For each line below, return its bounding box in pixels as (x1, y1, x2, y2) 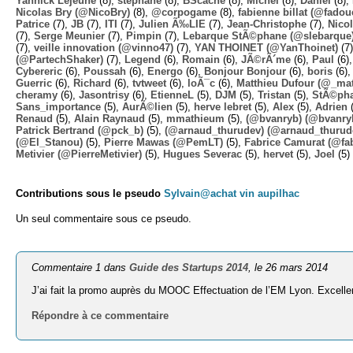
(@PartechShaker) (16, 53, 103, 65)
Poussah (84, 65, 126, 77)
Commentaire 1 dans (32, 261, 130, 273)
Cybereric (16, 65, 62, 77)
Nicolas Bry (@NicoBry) (16, 6, 130, 18)
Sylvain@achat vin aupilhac (164, 187, 299, 199)
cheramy (16, 88, 58, 101)
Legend (124, 53, 161, 65)
